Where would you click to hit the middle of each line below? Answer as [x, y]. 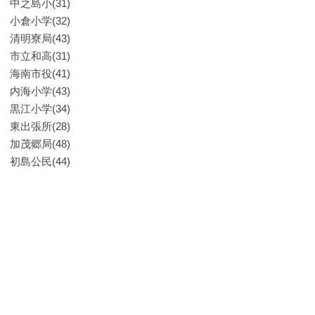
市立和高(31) [40, 56]
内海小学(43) [40, 91]
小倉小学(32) [40, 21]
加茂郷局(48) [40, 144]
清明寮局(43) [40, 38]
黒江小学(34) [40, 109]
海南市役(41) [40, 73]
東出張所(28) [40, 126]
